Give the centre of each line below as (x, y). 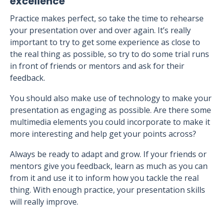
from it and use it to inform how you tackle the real (104, 178)
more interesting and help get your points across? (103, 134)
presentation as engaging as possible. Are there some (111, 110)
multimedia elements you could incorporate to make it (110, 122)
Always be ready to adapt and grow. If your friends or (108, 154)
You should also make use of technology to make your (111, 98)
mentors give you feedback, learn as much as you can (109, 166)
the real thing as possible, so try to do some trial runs (110, 54)
